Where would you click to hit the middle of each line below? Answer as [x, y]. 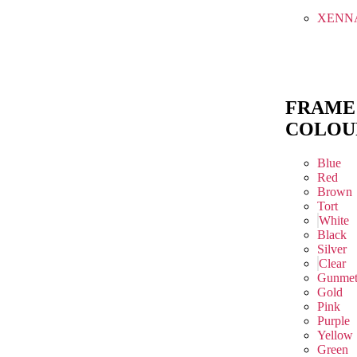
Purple [333, 320]
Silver [332, 249]
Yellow [335, 335]
